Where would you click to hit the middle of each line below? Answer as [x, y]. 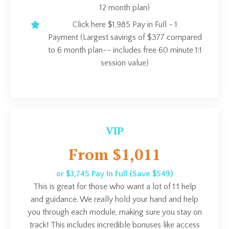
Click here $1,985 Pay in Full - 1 [125, 24]
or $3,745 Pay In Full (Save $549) [114, 174]
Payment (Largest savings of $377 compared [125, 37]
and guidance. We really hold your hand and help [114, 199]
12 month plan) [125, 7]
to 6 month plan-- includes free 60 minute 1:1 [125, 50]
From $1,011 [114, 154]
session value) [125, 63]
